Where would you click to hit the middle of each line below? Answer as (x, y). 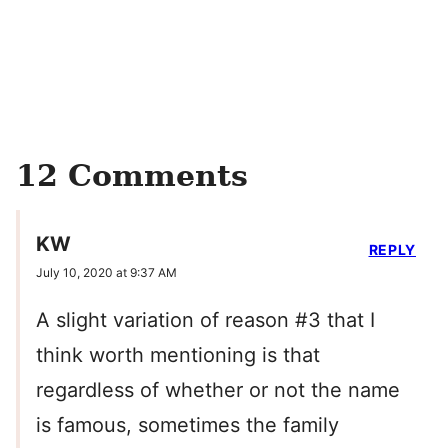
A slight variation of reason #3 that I (205, 320)
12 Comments (132, 175)
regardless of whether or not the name (218, 390)
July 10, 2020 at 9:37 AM (106, 273)
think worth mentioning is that (178, 355)
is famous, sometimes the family (187, 425)
